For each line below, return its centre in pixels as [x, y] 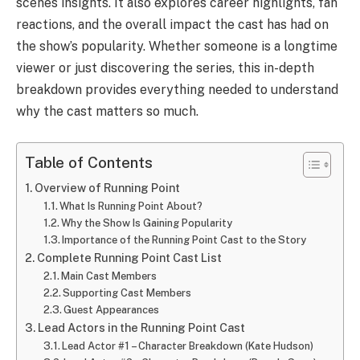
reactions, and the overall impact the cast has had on [172, 25]
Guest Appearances [112, 309]
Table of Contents [89, 163]
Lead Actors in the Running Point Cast [141, 327]
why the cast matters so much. [107, 112]
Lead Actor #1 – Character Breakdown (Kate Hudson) [188, 346]
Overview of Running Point [107, 187]
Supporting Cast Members [127, 292]
